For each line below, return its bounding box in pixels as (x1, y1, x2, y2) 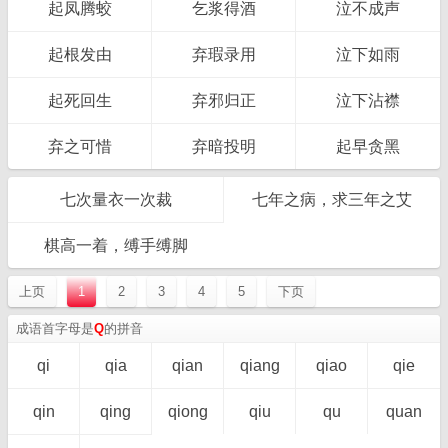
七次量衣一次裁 (60, 191, 172, 208)
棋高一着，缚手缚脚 (44, 237, 188, 254)
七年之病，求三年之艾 (252, 191, 412, 208)
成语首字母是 (16, 321, 94, 336)
